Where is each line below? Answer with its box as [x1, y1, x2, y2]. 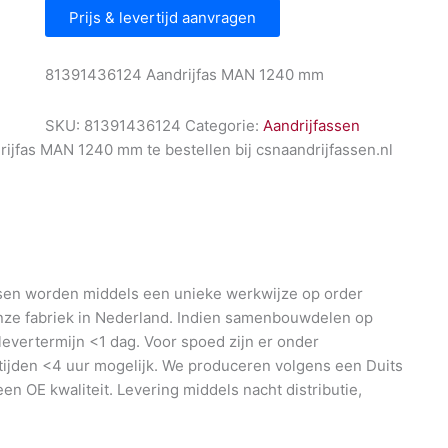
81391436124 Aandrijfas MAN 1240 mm [44, 65, 324, 85]
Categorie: [184, 115, 263, 135]
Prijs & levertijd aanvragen [68, 8, 256, 28]
